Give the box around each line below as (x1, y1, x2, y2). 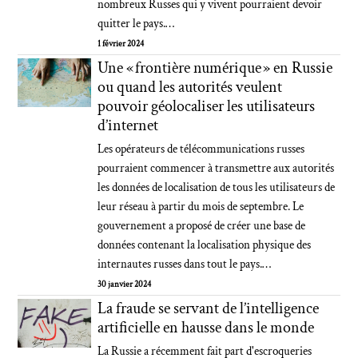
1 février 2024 (97, 38, 145, 50)
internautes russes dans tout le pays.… (97, 257, 272, 272)
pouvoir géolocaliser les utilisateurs (97, 96, 316, 117)
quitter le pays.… (97, 16, 175, 31)
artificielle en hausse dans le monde (97, 317, 315, 338)
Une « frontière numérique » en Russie (97, 58, 333, 78)
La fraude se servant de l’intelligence (97, 298, 320, 319)
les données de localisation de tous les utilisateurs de (97, 180, 336, 195)
